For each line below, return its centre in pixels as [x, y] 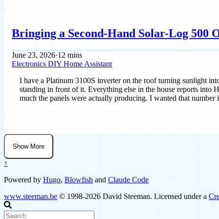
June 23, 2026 [33, 55]
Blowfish [79, 180]
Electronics [30, 64]
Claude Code [128, 180]
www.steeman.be [31, 197]
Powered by [23, 180]
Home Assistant [88, 64]
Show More [29, 147]
